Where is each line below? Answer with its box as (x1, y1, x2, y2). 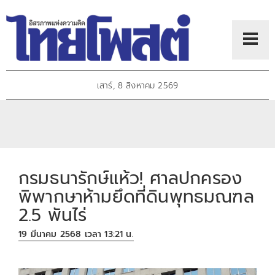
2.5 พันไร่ (18, 201, 87, 228)
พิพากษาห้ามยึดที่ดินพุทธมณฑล (18, 183, 254, 210)
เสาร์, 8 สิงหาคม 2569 (96, 79, 179, 93)
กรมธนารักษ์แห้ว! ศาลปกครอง (18, 165, 242, 192)
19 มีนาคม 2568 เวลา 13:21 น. (18, 228, 134, 241)
